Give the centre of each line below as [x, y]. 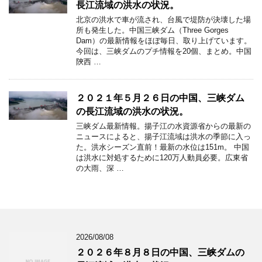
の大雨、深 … [100, 168]
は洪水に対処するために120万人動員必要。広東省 [162, 158]
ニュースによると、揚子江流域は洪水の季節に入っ [163, 137]
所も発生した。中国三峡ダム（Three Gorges [152, 30]
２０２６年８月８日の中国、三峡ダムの [160, 252]
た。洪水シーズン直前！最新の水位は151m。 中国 [163, 147]
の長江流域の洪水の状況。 [132, 111]
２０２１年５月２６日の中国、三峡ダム [160, 98]
